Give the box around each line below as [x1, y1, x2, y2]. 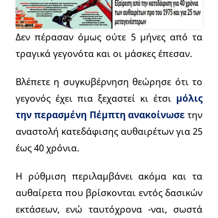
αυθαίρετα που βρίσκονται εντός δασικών [16, 186, 202, 200]
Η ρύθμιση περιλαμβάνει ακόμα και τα [16, 169, 202, 183]
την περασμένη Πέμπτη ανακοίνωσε [16, 108, 185, 122]
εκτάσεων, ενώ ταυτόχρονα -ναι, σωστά [16, 202, 202, 216]
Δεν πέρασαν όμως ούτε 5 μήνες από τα [16, 30, 202, 44]
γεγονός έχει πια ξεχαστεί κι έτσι [16, 91, 176, 105]
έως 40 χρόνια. [16, 141, 79, 155]
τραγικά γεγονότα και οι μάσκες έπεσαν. [16, 47, 192, 60]
